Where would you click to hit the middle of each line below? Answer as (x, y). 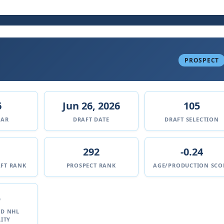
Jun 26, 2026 (91, 106)
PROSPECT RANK (91, 165)
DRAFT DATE (91, 119)
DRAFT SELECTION (192, 119)
